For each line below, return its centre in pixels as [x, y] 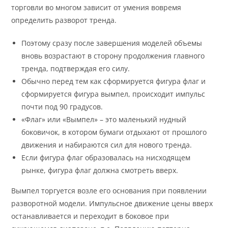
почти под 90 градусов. [62, 107]
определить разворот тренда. [64, 20]
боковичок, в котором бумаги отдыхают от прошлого [114, 132]
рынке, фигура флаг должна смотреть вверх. [100, 170]
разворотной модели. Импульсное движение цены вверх [112, 204]
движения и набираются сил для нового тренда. [107, 145]
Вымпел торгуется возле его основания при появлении [109, 191]
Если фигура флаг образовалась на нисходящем [106, 158]
